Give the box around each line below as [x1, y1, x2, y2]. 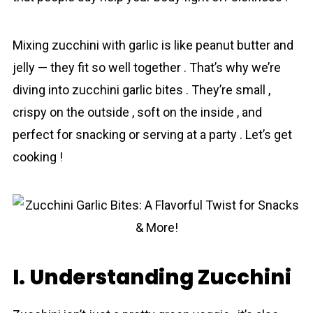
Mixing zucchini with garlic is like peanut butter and [12, 38, 293, 52]
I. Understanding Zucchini [12, 263, 291, 291]
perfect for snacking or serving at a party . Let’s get [12, 127, 292, 142]
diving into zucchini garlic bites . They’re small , [12, 82, 270, 97]
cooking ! [12, 150, 63, 164]
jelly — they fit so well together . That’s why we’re [12, 60, 281, 75]
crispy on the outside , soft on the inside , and [12, 105, 262, 119]
